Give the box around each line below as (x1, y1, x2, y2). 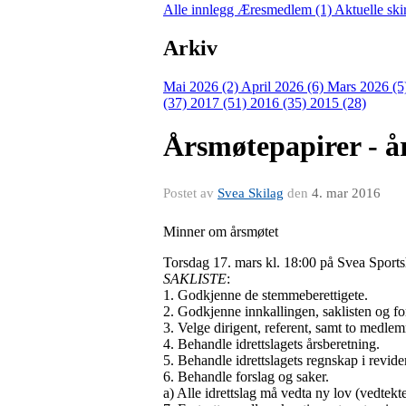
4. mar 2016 (312, 185, 381, 200)
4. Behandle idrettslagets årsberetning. (163, 335, 380, 352)
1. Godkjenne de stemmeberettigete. (163, 286, 368, 303)
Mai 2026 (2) (163, 78, 241, 94)
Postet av (163, 185, 217, 200)
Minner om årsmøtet (163, 223, 278, 239)
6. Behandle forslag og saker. (163, 368, 329, 384)
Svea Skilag (217, 185, 284, 200)
